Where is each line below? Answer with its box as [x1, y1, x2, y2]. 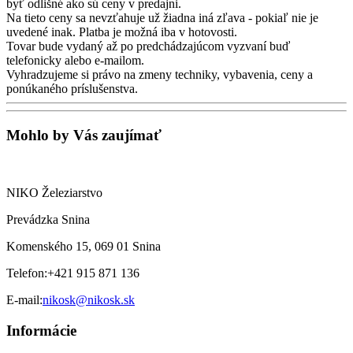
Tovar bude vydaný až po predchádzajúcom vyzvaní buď [6, 39, 290, 54]
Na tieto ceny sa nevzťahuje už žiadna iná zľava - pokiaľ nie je [6, 11, 318, 25]
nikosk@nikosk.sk [43, 292, 135, 307]
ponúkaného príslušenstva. [6, 82, 138, 96]
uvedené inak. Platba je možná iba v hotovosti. [6, 25, 237, 39]
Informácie [6, 321, 76, 339]
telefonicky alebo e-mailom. [6, 54, 144, 68]
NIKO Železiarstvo [6, 185, 102, 199]
